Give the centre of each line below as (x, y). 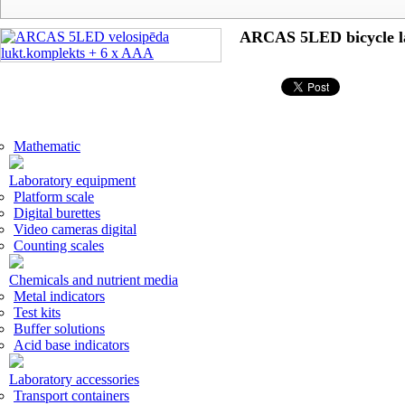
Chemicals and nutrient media (94, 280)
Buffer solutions (59, 329)
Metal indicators (59, 296)
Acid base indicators (71, 345)
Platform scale (54, 197)
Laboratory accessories (74, 379)
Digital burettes (57, 213)
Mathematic (47, 146)
